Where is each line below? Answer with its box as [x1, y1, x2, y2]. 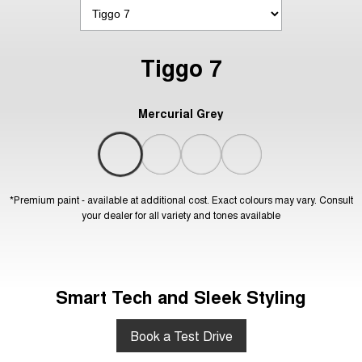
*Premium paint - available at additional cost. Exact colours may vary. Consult [9, 192, 353, 206]
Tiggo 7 [140, 50, 222, 84]
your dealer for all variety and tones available [82, 207, 280, 221]
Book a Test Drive [129, 326, 233, 345]
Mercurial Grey [138, 104, 224, 121]
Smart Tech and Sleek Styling [56, 283, 306, 309]
